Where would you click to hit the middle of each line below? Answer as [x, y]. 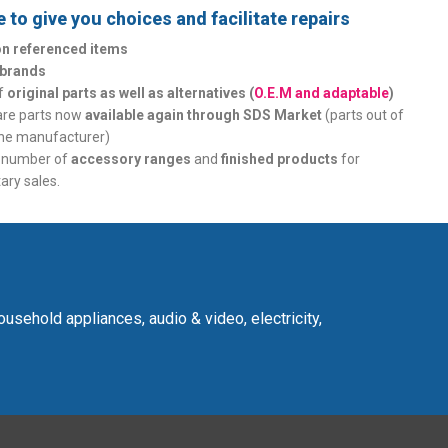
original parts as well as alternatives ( [131, 93]
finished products [280, 159]
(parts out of [363, 115]
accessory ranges [131, 159]
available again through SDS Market [204, 115]
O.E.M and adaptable [322, 93]
